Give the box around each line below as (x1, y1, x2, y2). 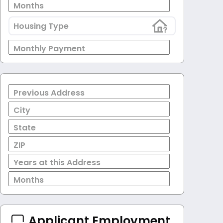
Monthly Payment (13, 42, 85, 54)
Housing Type (13, 20, 69, 32)
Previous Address (13, 87, 85, 99)
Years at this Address (13, 156, 101, 168)
